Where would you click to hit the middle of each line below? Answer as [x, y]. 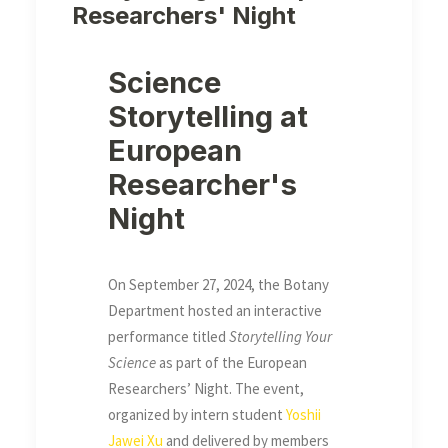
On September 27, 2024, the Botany [218, 285]
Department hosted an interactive [215, 311]
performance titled [168, 337]
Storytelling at [208, 117]
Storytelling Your [280, 337]
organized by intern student [197, 415]
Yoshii [303, 415]
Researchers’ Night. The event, [206, 389]
